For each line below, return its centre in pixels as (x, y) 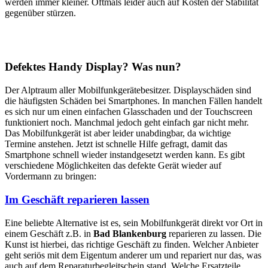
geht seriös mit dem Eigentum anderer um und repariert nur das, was (133, 255)
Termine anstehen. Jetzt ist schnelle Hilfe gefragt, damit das (116, 144)
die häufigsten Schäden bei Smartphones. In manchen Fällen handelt (133, 101)
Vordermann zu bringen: (51, 176)
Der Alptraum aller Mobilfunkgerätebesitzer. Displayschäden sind (128, 90)
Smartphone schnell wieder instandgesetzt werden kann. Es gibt (125, 155)
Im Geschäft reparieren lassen (77, 199)
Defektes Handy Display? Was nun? (93, 67)
